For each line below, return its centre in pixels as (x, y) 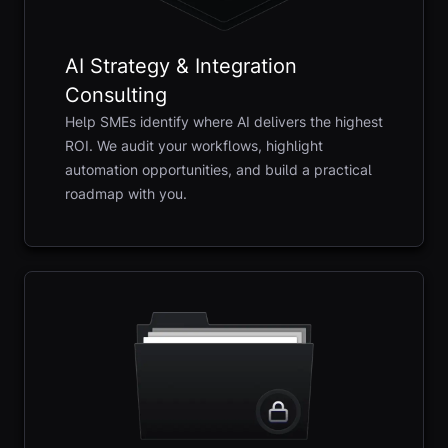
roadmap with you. (126, 194)
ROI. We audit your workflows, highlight (194, 146)
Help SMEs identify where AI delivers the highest (224, 122)
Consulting (116, 95)
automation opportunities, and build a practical (218, 170)
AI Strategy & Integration (181, 66)
